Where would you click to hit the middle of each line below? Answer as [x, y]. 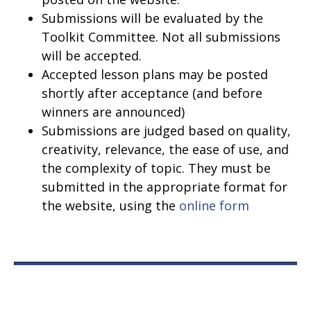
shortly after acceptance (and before [152, 93]
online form [214, 206]
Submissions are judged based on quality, [166, 131]
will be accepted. [92, 56]
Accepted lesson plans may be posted [155, 75]
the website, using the [110, 206]
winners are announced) [113, 112]
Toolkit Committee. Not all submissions [161, 37]
